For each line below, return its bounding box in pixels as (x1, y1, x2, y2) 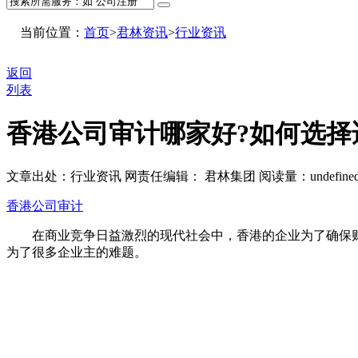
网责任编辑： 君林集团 (125, 169, 259, 184)
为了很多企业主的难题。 (6, 245, 147, 260)
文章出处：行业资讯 (6, 169, 121, 184)
